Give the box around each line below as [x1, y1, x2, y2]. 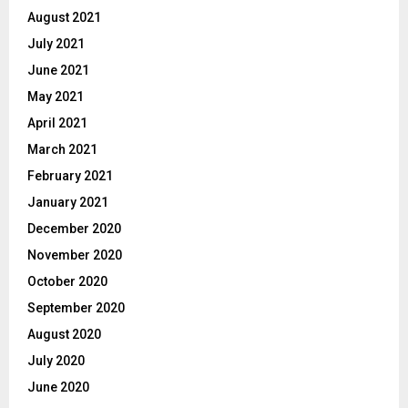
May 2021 [27, 89, 84, 105]
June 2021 [27, 63, 89, 78]
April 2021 [27, 116, 87, 131]
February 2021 [27, 168, 113, 184]
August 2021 [27, 10, 101, 25]
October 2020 [27, 274, 107, 290]
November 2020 [27, 248, 122, 263]
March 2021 [27, 142, 97, 158]
